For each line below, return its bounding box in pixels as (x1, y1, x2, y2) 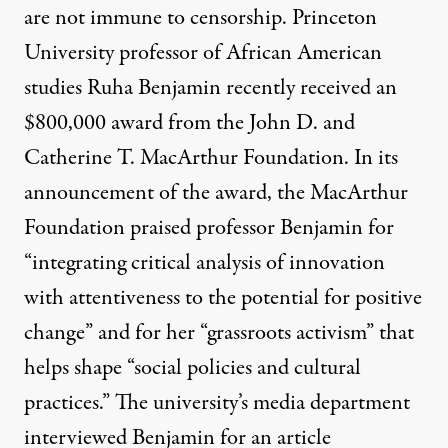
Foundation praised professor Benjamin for (24, 211, 394, 244)
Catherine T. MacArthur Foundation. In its (24, 141, 398, 174)
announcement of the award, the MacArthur (24, 176, 408, 209)
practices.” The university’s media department (24, 386, 410, 419)
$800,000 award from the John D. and (24, 106, 355, 139)
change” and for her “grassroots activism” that (24, 316, 414, 349)
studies (24, 71, 87, 104)
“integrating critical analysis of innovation (24, 246, 385, 279)
